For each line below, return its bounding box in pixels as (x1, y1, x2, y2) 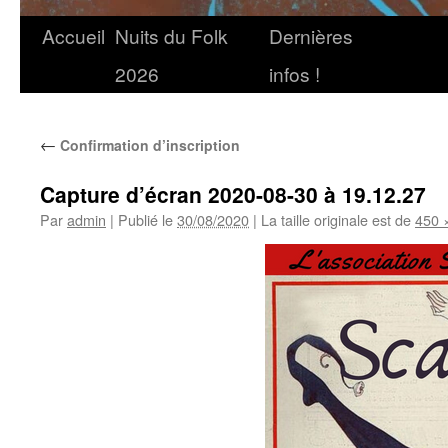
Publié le (118, 209, 173, 230)
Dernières (269, 22, 353, 49)
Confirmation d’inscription (56, 135, 240, 155)
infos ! (269, 60, 320, 87)
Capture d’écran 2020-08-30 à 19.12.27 (40, 179, 426, 209)
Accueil (42, 22, 105, 49)
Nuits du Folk (115, 22, 228, 49)
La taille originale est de (257, 209, 415, 230)
